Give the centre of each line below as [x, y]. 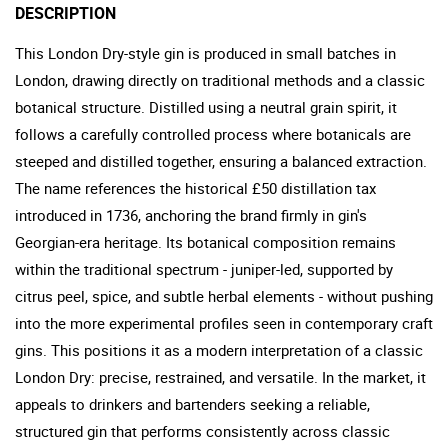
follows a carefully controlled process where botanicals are [213, 133]
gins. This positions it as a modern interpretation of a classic [219, 349]
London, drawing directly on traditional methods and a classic [220, 79]
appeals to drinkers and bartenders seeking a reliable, [192, 403]
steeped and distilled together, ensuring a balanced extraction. [221, 160]
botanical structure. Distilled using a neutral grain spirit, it [206, 106]
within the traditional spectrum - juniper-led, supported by [204, 268]
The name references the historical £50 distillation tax [195, 187]
